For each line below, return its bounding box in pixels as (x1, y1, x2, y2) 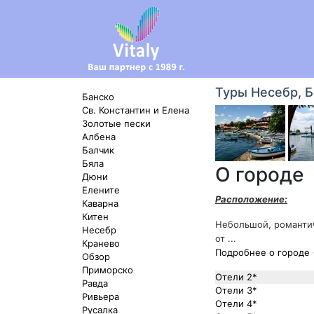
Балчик (82, 144, 114, 156)
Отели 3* (215, 285, 257, 296)
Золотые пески (82, 118, 151, 129)
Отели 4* (215, 298, 257, 309)
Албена (82, 131, 116, 142)
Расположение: (215, 193, 287, 205)
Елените (82, 184, 120, 196)
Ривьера (82, 291, 119, 302)
